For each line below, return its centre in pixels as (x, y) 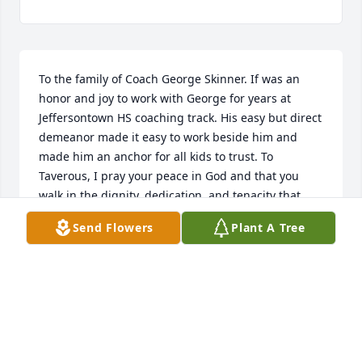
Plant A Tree (268, 227)
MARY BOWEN (78, 252)
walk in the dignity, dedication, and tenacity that (170, 196)
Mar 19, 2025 (74, 268)
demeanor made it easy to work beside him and (168, 137)
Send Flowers (113, 227)
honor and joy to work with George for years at (165, 99)
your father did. (81, 215)
